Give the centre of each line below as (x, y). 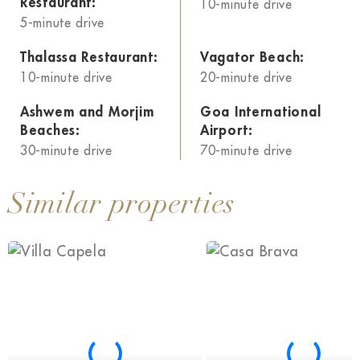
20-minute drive (246, 78)
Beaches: (50, 130)
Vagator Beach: (253, 57)
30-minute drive (66, 151)
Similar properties (122, 206)
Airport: (227, 130)
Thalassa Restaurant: (89, 57)
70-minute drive (246, 151)
